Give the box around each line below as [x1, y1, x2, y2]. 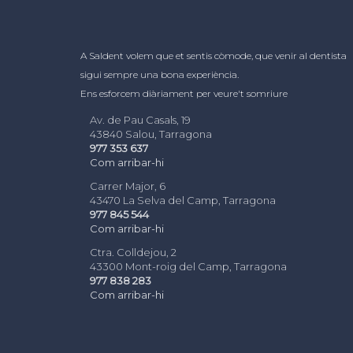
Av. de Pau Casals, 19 [90, 113, 191, 126]
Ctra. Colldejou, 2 [90, 246, 176, 258]
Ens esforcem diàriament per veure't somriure [80, 87, 288, 99]
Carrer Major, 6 [90, 180, 165, 192]
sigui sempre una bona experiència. [80, 69, 239, 80]
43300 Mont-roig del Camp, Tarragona [90, 260, 287, 273]
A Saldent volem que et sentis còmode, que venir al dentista [80, 50, 347, 61]
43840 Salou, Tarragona [90, 128, 212, 140]
